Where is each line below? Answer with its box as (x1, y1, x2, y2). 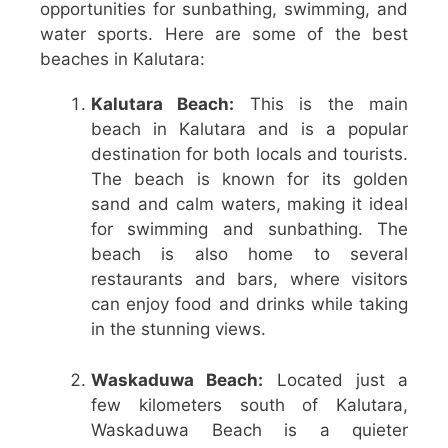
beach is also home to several (91, 244, 408, 265)
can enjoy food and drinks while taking (91, 294, 408, 315)
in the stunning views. (91, 319, 266, 340)
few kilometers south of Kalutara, (91, 394, 408, 415)
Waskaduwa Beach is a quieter (91, 419, 408, 440)
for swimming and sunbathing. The (91, 219, 408, 240)
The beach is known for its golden (91, 169, 408, 190)
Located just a (263, 369, 408, 390)
